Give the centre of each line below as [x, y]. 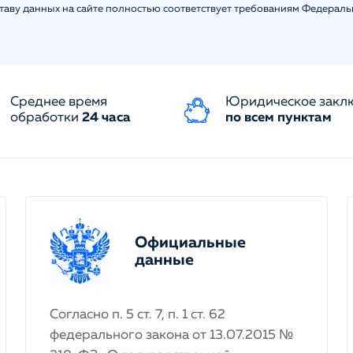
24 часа [106, 118]
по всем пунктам [279, 118]
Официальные [190, 242]
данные [164, 260]
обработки [46, 118]
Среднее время [58, 102]
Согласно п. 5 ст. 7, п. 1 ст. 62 [137, 315]
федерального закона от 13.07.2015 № [171, 335]
